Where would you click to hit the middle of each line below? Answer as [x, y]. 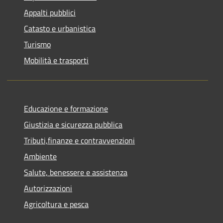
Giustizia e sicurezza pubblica [73, 125]
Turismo [37, 45]
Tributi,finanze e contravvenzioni [79, 141]
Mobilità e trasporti [56, 60]
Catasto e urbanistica [60, 29]
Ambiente [40, 157]
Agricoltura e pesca [56, 204]
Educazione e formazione [66, 109]
